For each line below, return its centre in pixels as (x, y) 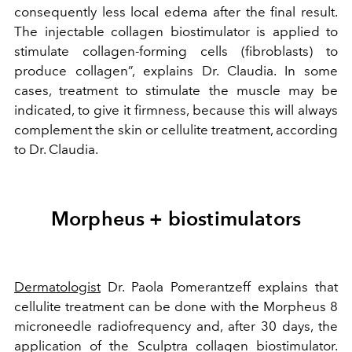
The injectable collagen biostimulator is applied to (176, 32)
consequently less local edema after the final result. (176, 12)
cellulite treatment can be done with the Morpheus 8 (176, 307)
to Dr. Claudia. (56, 150)
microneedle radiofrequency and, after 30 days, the (176, 326)
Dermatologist (57, 287)
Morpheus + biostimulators (176, 219)
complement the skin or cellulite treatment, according (176, 130)
